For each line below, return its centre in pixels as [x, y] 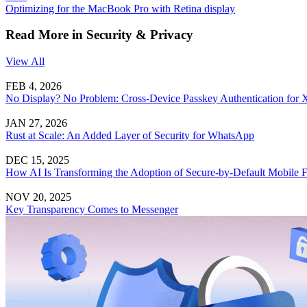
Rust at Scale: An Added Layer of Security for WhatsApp [130, 136]
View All [25, 62]
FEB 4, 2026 [34, 86]
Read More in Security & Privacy [99, 35]
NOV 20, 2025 [38, 197]
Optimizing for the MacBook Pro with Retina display [120, 8]
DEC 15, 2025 [37, 160]
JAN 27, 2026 [36, 123]
